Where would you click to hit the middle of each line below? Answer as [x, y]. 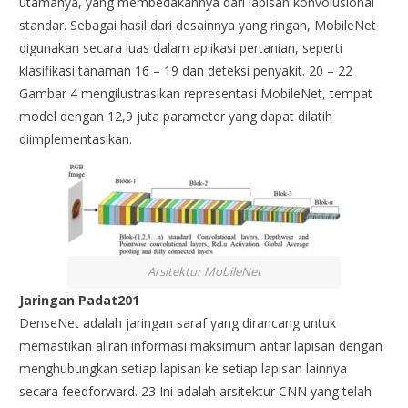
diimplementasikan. [76, 138]
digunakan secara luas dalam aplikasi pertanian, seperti [181, 47]
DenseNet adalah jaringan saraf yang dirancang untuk [178, 322]
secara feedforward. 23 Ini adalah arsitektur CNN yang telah [196, 391]
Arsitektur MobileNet [204, 272]
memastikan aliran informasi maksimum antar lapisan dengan [201, 345]
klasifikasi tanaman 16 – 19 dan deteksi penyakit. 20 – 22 [186, 70]
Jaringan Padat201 [80, 300]
